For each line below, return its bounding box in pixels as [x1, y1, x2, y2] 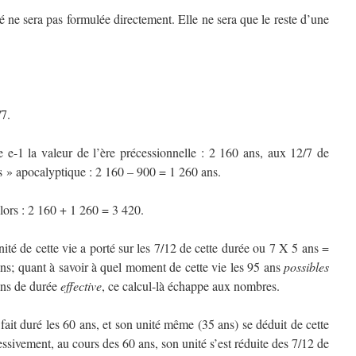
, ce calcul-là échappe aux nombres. [102, 277, 280, 294]
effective [60, 277, 102, 294]
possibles [284, 258, 329, 275]
